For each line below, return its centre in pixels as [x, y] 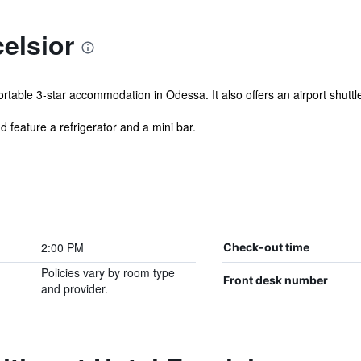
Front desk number [275, 280]
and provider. [74, 288]
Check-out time [266, 247]
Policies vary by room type [108, 272]
